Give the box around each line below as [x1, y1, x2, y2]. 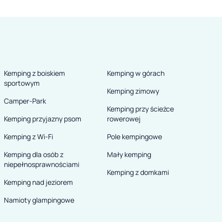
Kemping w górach [107, 68, 165, 78]
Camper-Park [4, 96, 46, 106]
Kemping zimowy [107, 86, 159, 96]
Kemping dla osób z [4, 149, 63, 159]
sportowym [4, 78, 40, 88]
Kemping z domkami [107, 167, 169, 177]
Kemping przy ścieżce [107, 104, 174, 113]
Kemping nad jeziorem [4, 177, 73, 187]
